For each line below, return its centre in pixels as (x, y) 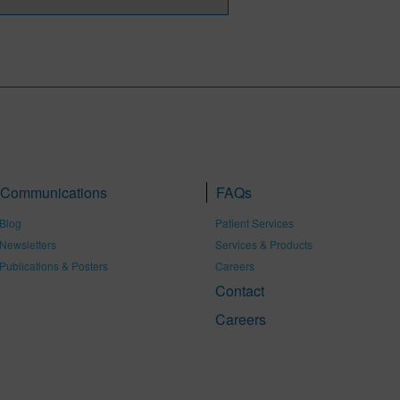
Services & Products (264, 244)
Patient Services (254, 223)
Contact (240, 291)
